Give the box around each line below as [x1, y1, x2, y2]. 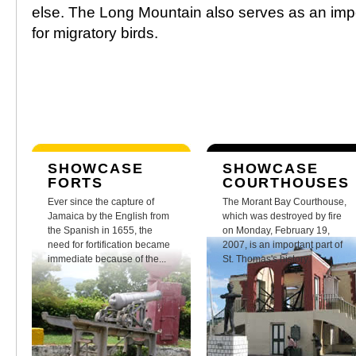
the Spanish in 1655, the [48, 225, 153, 236]
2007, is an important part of [222, 239, 342, 250]
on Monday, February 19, [222, 225, 330, 236]
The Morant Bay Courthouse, [222, 196, 346, 207]
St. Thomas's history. [222, 253, 310, 265]
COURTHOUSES [222, 175, 350, 191]
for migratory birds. [32, 25, 158, 41]
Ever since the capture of [48, 196, 154, 207]
